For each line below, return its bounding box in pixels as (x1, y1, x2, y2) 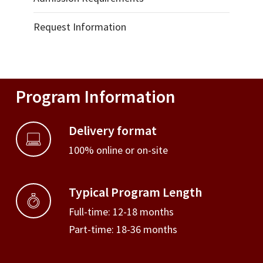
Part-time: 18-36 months (68, 222, 177, 237)
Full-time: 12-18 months (68, 205, 174, 219)
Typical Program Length (68, 184, 202, 201)
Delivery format (68, 122, 157, 139)
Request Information (33, 19, 126, 33)
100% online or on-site (68, 143, 168, 157)
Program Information (15, 85, 176, 107)
